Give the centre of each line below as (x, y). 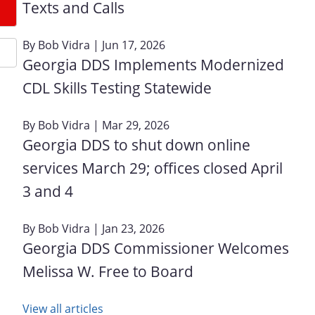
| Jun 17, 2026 (128, 45)
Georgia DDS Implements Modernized (153, 64)
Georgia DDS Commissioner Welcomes (156, 248)
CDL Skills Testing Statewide (117, 88)
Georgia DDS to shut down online (136, 144)
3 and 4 (48, 191)
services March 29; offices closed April (153, 168)
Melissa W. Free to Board (108, 271)
